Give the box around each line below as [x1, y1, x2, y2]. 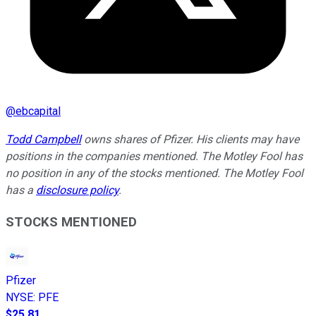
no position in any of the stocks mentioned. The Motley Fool [6, 166, 303, 180]
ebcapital [16, 104, 61, 118]
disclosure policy [36, 183, 119, 197]
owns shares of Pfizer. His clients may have [81, 132, 299, 146]
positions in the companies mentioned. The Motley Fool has [6, 149, 303, 163]
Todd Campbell [6, 132, 81, 146]
